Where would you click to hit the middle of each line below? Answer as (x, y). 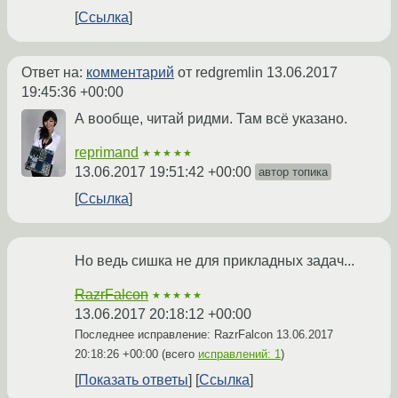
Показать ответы (133, 380)
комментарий (130, 73)
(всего (178, 354)
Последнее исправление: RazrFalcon (175, 335)
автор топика (293, 172)
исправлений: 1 (239, 354)
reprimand (107, 153)
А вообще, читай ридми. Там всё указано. (211, 119)
